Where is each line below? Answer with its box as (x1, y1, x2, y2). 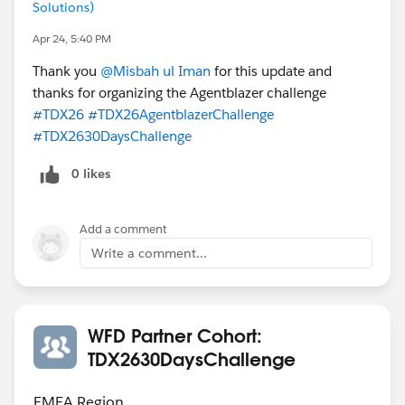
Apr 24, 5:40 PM (33, 30, 111, 46)
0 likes (71, 165, 110, 182)
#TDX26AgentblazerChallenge (88, 105, 274, 123)
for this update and (211, 61, 332, 80)
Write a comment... (91, 244, 207, 261)
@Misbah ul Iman (100, 61, 211, 80)
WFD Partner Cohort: (88, 323, 262, 347)
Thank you (33, 61, 100, 80)
